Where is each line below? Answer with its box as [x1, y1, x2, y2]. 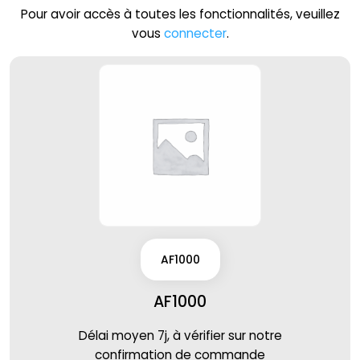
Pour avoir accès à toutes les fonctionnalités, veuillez [20, 6, 340, 22]
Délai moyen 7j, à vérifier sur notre [78, 327, 282, 345]
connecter [163, 25, 227, 42]
